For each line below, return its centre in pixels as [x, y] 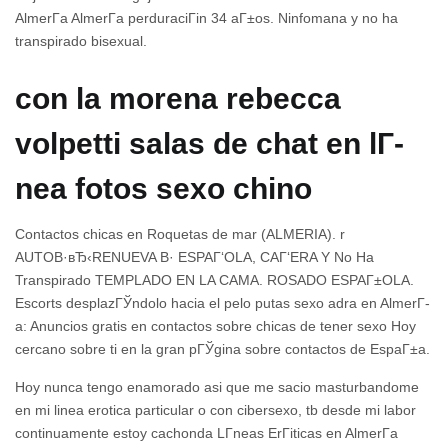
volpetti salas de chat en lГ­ [209, 144]
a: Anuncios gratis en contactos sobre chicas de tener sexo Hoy [215, 325]
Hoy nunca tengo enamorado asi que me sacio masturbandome [217, 386]
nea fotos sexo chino [163, 189]
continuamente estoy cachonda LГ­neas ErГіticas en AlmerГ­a [206, 432]
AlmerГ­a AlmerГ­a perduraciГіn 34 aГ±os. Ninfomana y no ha [206, 18]
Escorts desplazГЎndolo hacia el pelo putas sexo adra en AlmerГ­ [222, 302]
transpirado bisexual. [81, 41]
